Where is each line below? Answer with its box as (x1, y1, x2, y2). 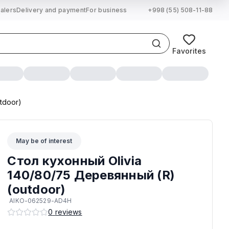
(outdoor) (7, 182, 66, 197)
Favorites (172, 47, 207, 55)
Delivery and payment (16, 6, 86, 14)
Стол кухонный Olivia (7, 153, 142, 168)
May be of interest (16, 137, 73, 145)
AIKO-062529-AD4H (9, 197, 72, 204)
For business (86, 6, 127, 14)
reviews (55, 208, 82, 216)
